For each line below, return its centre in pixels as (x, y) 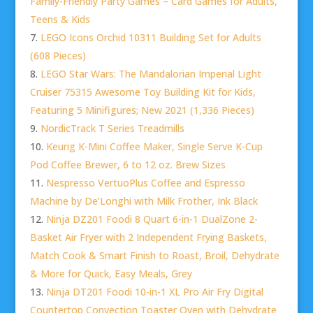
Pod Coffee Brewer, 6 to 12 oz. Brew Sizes (128, 165)
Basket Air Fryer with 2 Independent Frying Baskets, (148, 238)
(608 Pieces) (58, 56)
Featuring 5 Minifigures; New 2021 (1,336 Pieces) (142, 110)
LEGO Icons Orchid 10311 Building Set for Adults (151, 38)
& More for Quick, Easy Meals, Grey (111, 274)
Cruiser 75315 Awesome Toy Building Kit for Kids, (143, 92)
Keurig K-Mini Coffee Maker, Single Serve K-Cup (154, 147)
